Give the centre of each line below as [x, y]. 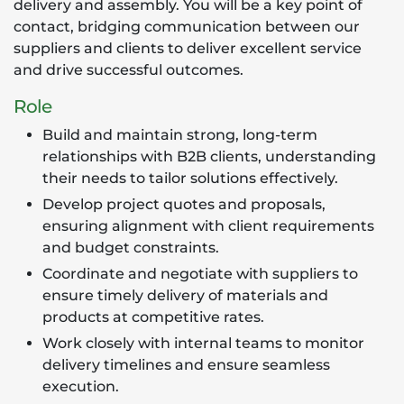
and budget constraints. [131, 248]
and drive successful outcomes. [129, 70]
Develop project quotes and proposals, [184, 204]
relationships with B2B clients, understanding [209, 156]
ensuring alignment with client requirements [208, 226]
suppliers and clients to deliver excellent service [188, 48]
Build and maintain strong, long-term [180, 135]
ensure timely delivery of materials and [185, 295]
